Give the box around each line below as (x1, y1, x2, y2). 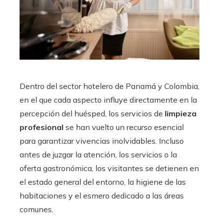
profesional (20, 122, 64, 132)
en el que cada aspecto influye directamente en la (20, 94, 197, 105)
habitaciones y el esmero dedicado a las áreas (20, 190, 184, 200)
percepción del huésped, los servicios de (20, 108, 163, 118)
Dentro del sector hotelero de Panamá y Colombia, (20, 81, 199, 91)
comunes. (20, 204, 55, 214)
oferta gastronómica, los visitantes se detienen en (20, 163, 199, 173)
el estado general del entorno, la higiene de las (20, 176, 186, 187)
